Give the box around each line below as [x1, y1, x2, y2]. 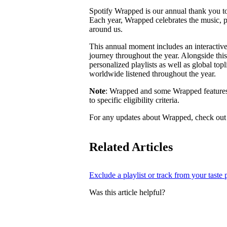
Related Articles [89, 140, 173, 154]
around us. [89, 24, 123, 33]
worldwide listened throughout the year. [89, 69, 216, 78]
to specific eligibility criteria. [89, 95, 179, 104]
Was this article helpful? [89, 187, 165, 197]
